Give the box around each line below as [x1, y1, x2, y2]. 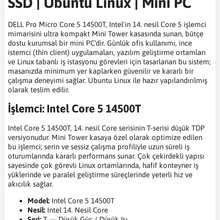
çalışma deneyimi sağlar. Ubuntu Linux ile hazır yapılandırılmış [8, 76, 207, 85]
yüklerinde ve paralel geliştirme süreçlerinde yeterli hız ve [8, 170, 192, 179]
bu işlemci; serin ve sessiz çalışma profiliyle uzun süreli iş [8, 142, 190, 151]
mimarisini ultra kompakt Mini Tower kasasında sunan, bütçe [8, 29, 203, 38]
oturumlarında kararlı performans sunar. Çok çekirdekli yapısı [8, 152, 204, 161]
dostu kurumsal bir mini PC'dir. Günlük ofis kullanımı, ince [8, 39, 192, 48]
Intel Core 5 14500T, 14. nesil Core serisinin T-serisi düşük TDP [8, 124, 205, 133]
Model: [27, 196, 50, 205]
